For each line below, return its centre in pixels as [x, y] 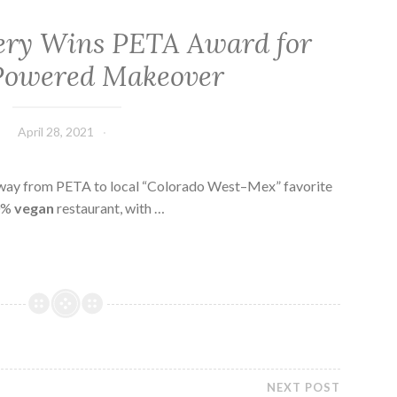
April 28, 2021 [55, 131]
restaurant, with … [110, 207]
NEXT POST [304, 387]
